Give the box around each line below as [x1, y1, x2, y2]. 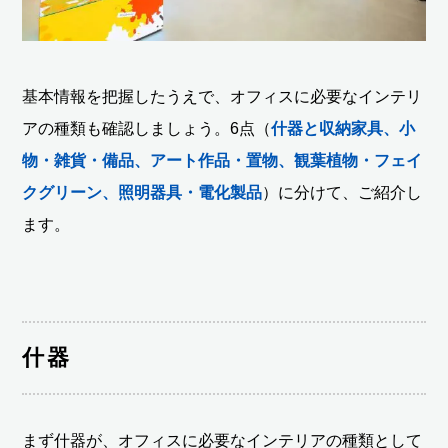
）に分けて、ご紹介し [262, 183, 423, 201]
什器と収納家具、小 [271, 119, 416, 137]
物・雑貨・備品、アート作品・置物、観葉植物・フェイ [22, 151, 423, 169]
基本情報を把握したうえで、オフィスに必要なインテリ [22, 87, 423, 105]
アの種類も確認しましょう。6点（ [22, 119, 272, 137]
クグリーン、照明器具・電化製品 [22, 183, 263, 201]
